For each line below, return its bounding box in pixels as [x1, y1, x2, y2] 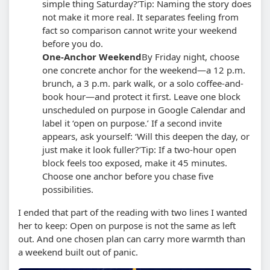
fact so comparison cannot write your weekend [42, 24, 237, 36]
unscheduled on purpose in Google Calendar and [42, 103, 245, 116]
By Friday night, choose [142, 50, 239, 63]
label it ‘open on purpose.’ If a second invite [42, 116, 222, 129]
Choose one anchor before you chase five [42, 169, 213, 182]
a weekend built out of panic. [18, 245, 138, 258]
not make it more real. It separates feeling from [42, 10, 239, 23]
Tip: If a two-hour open [141, 143, 236, 155]
